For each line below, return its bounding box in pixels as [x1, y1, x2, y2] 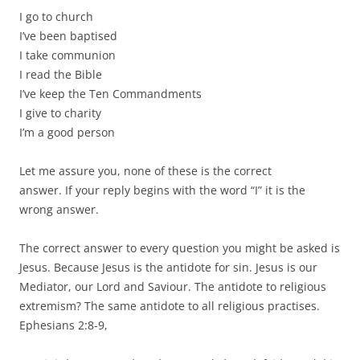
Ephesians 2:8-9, [19, 317, 108, 333]
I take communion [19, 47, 116, 63]
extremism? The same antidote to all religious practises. [19, 297, 320, 313]
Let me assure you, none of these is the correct [19, 162, 272, 178]
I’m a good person [19, 124, 115, 140]
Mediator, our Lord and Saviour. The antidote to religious [19, 278, 326, 294]
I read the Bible [19, 66, 102, 82]
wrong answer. [19, 201, 102, 217]
